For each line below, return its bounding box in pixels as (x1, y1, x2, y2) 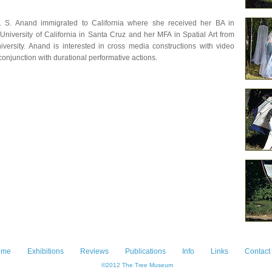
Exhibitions (27, 247, 64, 256)
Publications (125, 247, 166, 256)
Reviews (80, 247, 109, 256)
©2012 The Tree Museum (99, 262, 173, 269)
